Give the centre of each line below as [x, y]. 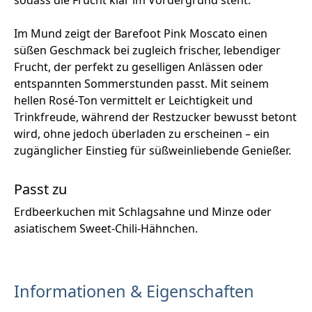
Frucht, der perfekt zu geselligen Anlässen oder [139, 67]
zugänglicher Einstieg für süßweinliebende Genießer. [153, 151]
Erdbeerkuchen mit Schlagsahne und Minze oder [143, 212]
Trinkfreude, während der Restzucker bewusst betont [155, 117]
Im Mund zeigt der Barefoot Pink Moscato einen [141, 34]
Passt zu [40, 189]
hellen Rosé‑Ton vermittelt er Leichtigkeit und [133, 101]
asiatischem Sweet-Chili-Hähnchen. [106, 229]
